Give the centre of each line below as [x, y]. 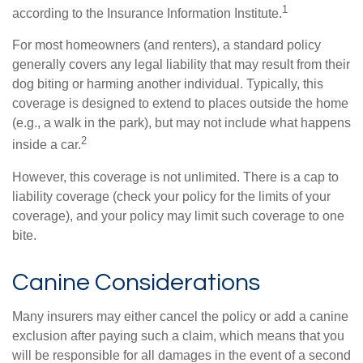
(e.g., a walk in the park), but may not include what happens [181, 123]
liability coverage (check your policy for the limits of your [171, 196]
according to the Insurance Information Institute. [147, 14]
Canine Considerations [136, 282]
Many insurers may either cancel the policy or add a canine [180, 316]
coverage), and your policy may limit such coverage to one [178, 216]
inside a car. [47, 145]
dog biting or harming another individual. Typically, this [168, 84]
